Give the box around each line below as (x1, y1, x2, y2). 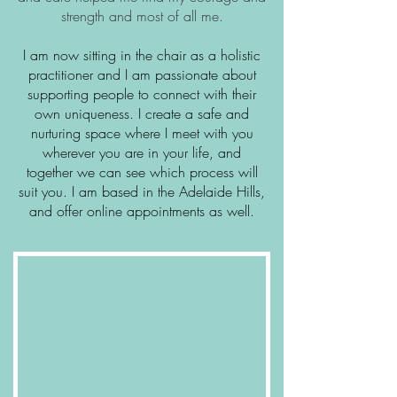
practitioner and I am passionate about (27, 64, 256, 84)
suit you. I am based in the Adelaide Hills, (19, 181, 265, 201)
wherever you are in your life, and (43, 142, 241, 162)
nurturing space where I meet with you (30, 122, 253, 143)
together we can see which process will (26, 161, 258, 182)
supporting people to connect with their (27, 83, 256, 104)
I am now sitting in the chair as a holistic (23, 44, 261, 65)
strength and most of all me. (60, 5, 223, 26)
